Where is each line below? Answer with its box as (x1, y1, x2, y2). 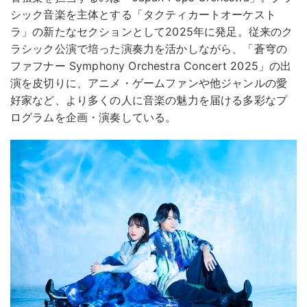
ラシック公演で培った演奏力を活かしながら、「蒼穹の (10, 41, 288, 56)
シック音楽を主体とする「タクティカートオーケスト (10, 7, 276, 21)
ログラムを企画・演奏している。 (10, 110, 177, 124)
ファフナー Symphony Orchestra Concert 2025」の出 (10, 58, 292, 73)
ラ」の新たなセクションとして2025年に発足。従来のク (10, 24, 293, 38)
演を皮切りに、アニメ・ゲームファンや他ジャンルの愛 (10, 75, 288, 90)
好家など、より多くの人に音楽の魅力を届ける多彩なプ (10, 93, 288, 107)
